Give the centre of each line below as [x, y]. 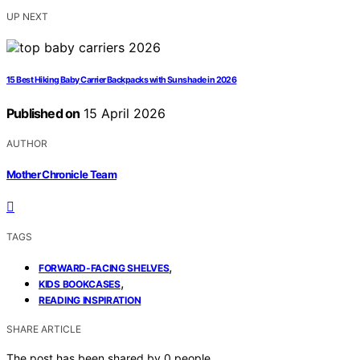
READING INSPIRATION [90, 300]
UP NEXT [27, 17]
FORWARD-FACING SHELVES [104, 268]
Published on [43, 114]
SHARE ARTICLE [44, 329]
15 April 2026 [123, 114]
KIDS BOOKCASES [80, 284]
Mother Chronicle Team [62, 174]
